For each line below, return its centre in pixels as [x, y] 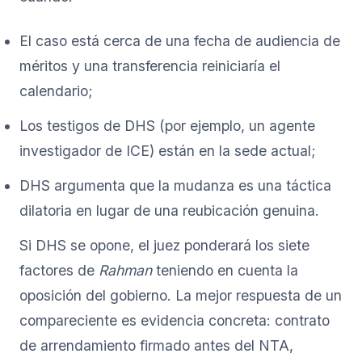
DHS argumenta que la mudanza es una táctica [175, 185]
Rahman [125, 270]
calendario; [56, 90]
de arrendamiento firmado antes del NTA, [156, 345]
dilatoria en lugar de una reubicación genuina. [169, 210]
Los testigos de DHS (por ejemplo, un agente [167, 125]
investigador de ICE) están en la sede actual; [168, 150]
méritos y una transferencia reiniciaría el [150, 65]
